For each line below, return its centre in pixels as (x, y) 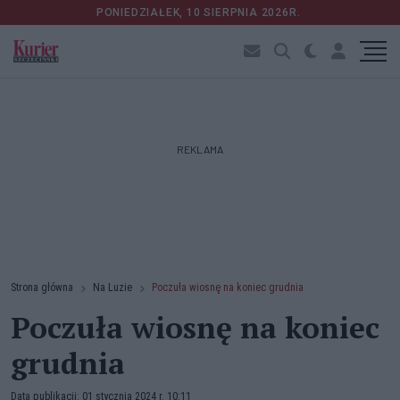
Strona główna (42, 287)
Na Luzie (112, 287)
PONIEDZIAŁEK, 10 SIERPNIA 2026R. (200, 12)
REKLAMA (200, 149)
